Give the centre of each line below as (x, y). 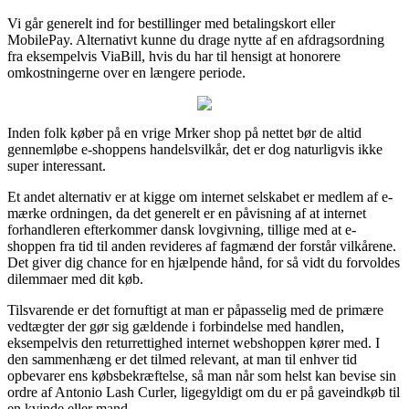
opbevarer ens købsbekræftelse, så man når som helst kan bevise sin (202, 375)
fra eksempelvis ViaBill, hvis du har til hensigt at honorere (174, 56)
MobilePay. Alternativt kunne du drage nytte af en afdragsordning (196, 39)
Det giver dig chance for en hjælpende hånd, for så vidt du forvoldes (204, 262)
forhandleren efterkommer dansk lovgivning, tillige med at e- (182, 229)
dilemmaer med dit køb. (75, 278)
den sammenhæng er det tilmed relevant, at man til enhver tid (182, 359)
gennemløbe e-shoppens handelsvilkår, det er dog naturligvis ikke (195, 149)
